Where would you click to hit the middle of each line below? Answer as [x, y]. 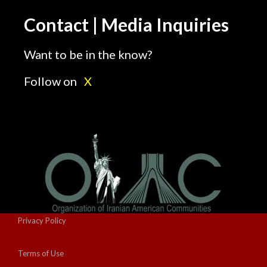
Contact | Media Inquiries [126, 25]
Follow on [53, 81]
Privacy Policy [42, 221]
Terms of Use [41, 254]
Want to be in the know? [88, 55]
